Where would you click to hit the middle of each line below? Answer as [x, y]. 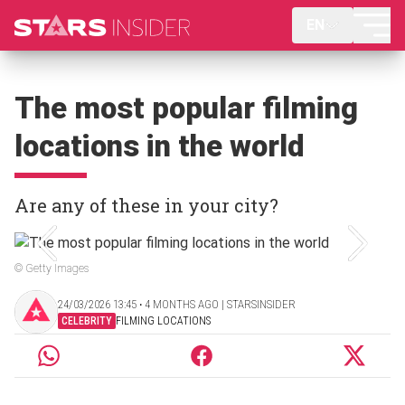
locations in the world [160, 146]
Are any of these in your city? [146, 205]
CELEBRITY [87, 320]
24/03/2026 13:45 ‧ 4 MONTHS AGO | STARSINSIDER [177, 304]
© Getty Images [52, 268]
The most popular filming [186, 108]
